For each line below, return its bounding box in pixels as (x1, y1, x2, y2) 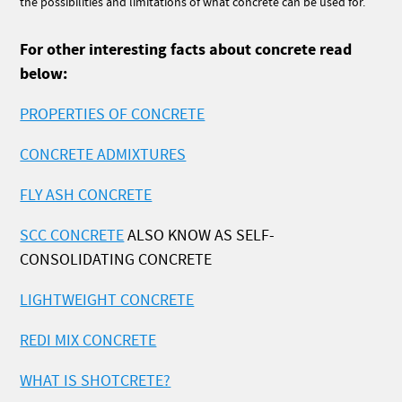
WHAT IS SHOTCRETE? (20, 371, 171, 391)
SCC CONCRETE (20, 225, 125, 246)
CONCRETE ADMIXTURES (20, 144, 187, 165)
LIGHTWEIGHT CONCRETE (20, 290, 195, 310)
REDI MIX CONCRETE (20, 330, 157, 351)
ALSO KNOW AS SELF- (124, 225, 275, 246)
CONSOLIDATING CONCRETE (20, 249, 213, 270)
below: (20, 63, 68, 85)
